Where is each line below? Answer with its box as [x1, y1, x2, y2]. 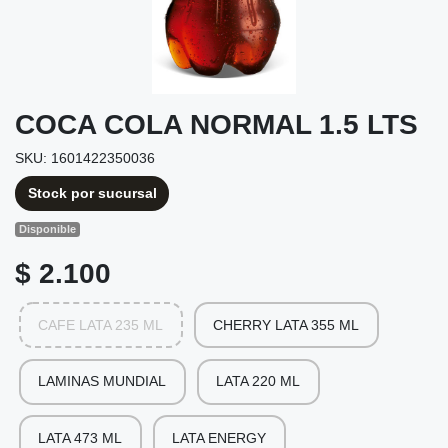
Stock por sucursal [27, 184, 157, 201]
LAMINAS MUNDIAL [38, 373, 166, 390]
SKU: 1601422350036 [15, 149, 155, 166]
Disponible [19, 223, 77, 236]
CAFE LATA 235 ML [38, 316, 163, 333]
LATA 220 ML [216, 373, 300, 390]
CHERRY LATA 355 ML [213, 316, 359, 333]
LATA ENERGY [172, 429, 266, 446]
